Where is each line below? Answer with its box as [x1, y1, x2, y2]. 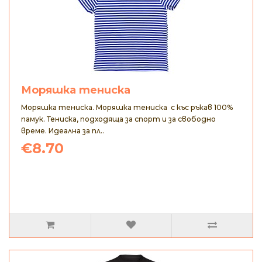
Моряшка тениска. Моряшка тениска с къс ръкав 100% [21, 103, 233, 112]
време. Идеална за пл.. [21, 126, 104, 135]
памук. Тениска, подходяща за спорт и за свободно [21, 115, 216, 123]
